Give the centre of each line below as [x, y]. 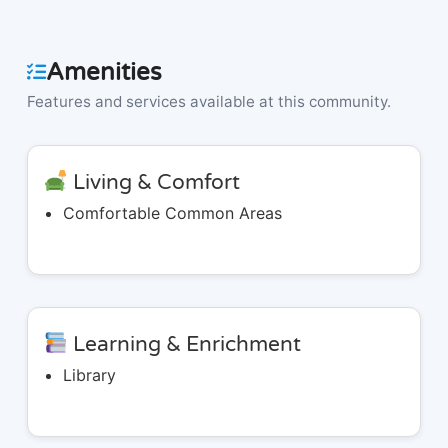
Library [90, 375]
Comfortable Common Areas [173, 213]
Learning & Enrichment [184, 345]
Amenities [103, 72]
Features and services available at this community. [208, 102]
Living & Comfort [153, 183]
